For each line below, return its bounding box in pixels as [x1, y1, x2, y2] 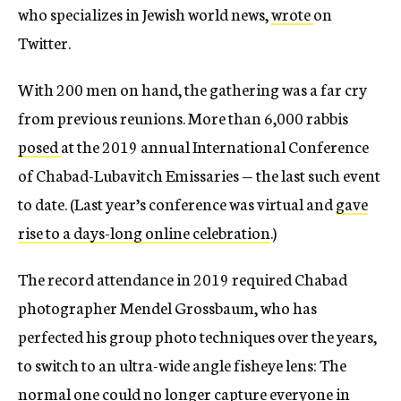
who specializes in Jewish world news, [18, 2, 271, 26]
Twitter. [18, 30, 71, 55]
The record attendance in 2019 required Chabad [18, 267, 347, 291]
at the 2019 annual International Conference [61, 134, 369, 158]
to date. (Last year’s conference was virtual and [18, 192, 336, 216]
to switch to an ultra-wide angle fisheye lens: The [18, 353, 346, 377]
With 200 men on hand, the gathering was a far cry [18, 77, 367, 101]
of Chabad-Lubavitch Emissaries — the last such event [18, 163, 380, 187]
